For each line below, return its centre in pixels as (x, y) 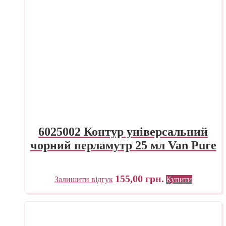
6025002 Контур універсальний (123, 132)
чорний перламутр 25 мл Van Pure (123, 146)
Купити (179, 180)
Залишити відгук (83, 180)
